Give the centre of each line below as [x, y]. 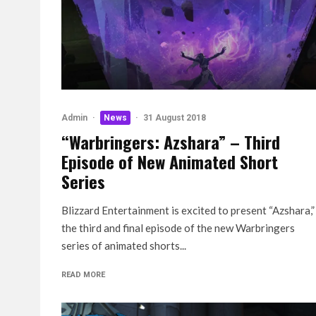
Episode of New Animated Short [170, 162]
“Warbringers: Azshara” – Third [171, 142]
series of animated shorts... [124, 245]
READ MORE [83, 275]
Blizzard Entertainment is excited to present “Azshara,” [188, 210]
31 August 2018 [175, 118]
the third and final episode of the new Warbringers [178, 228]
